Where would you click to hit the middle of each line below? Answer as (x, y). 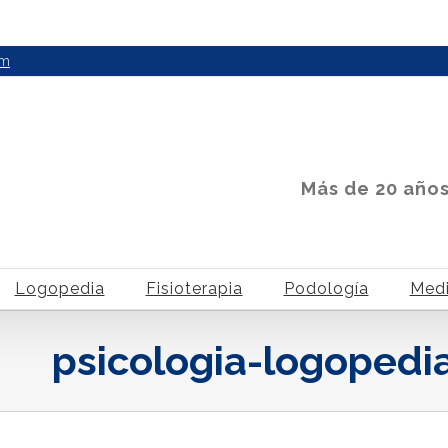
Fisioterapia (194, 288)
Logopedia (59, 288)
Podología (326, 288)
